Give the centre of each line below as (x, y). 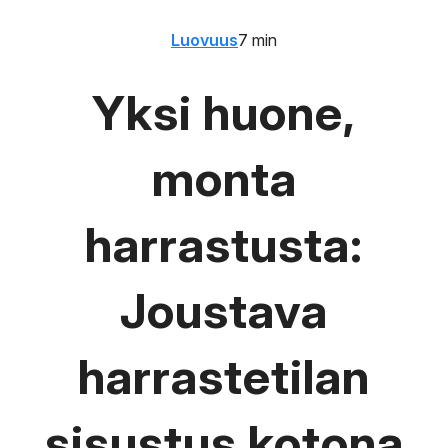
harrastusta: (224, 244)
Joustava (224, 310)
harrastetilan (224, 376)
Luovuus (204, 40)
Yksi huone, (224, 112)
